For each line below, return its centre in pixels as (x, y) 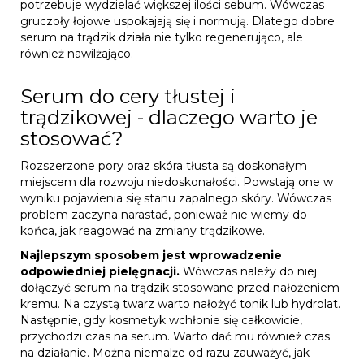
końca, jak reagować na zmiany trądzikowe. (143, 230)
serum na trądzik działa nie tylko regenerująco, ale (162, 37)
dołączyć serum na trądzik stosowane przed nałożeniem (180, 287)
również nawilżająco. (77, 53)
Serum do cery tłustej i (128, 96)
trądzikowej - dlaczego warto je (169, 117)
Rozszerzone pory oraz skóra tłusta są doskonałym (164, 165)
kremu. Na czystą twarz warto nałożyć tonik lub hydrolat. (180, 303)
